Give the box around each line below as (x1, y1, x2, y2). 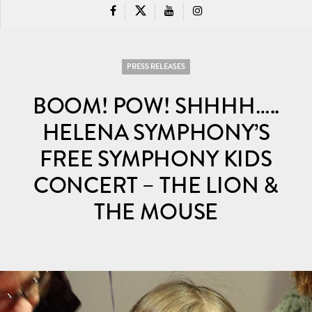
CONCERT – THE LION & (33, 169, 279, 202)
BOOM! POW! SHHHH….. (32, 89, 280, 123)
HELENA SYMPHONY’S (42, 116, 270, 149)
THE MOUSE (93, 195, 219, 228)
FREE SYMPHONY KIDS (40, 142, 272, 175)
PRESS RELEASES (127, 60, 185, 72)
